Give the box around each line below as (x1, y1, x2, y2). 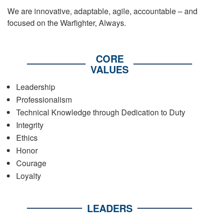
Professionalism (16, 94, 72, 105)
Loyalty (16, 170, 41, 181)
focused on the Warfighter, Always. (7, 17, 126, 28)
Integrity (16, 119, 44, 131)
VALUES (90, 62, 129, 76)
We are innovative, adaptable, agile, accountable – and (7, 5, 197, 17)
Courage (16, 157, 46, 169)
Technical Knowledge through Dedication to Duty (16, 107, 185, 118)
